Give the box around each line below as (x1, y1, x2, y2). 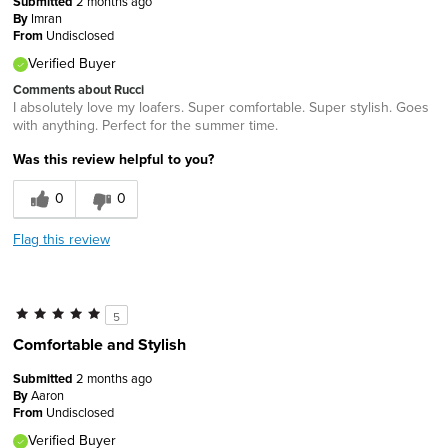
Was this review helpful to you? (13, 148, 214, 169)
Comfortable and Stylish (13, 332, 186, 356)
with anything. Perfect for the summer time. (13, 114, 278, 135)
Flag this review (13, 228, 110, 249)
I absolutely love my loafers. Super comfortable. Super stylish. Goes (13, 96, 429, 117)
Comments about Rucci (13, 79, 144, 99)
